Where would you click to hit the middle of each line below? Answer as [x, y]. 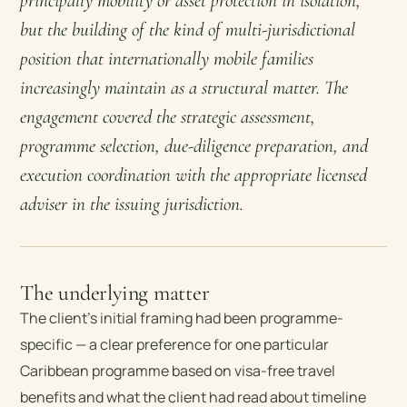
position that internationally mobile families [167, 58]
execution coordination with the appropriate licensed [194, 174]
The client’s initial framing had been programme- [182, 318]
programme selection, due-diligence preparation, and [194, 145]
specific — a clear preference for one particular [175, 344]
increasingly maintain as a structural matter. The [184, 87]
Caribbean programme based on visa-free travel [178, 370]
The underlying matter [115, 293]
